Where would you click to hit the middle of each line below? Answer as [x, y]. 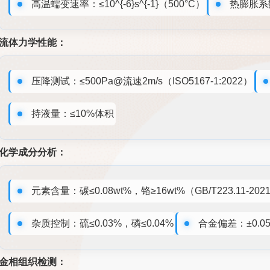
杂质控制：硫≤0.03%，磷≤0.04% [103, 223]
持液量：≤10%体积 [73, 113]
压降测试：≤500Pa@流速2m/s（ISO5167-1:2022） [142, 81]
